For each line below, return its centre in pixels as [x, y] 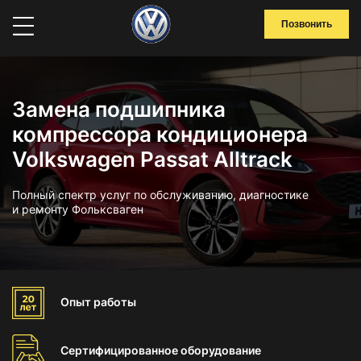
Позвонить [307, 24]
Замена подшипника [119, 109]
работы [115, 302]
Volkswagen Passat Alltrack [152, 159]
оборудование [221, 350]
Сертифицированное [120, 350]
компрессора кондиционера [160, 134]
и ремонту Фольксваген [78, 209]
